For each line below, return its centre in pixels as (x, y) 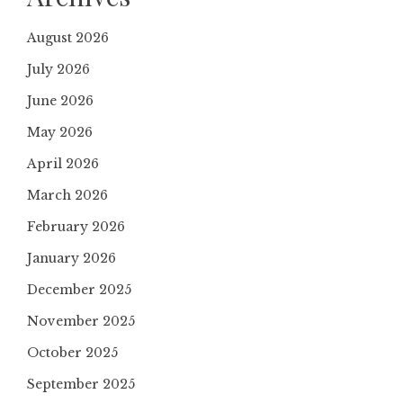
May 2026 (60, 132)
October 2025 (72, 353)
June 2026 (60, 101)
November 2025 (81, 321)
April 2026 (63, 164)
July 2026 (58, 69)
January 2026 (72, 258)
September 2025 (81, 384)
